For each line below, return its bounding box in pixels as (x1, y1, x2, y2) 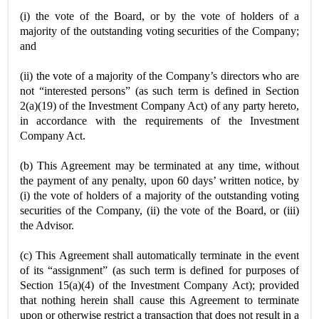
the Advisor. (20, 219, 74, 231)
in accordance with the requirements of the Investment (20, 114, 299, 127)
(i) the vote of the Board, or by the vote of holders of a (20, 9, 299, 22)
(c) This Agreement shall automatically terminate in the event (20, 249, 299, 261)
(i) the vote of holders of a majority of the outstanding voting (20, 189, 299, 202)
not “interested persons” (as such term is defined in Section (20, 84, 299, 97)
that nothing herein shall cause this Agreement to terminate (20, 293, 299, 306)
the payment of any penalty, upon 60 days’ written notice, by (20, 174, 299, 187)
